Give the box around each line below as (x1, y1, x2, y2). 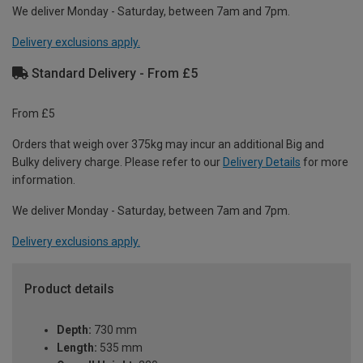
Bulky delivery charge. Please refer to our (12, 156, 223, 169)
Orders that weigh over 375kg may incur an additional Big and (12, 138, 324, 152)
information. (12, 173, 75, 187)
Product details (24, 281, 114, 297)
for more (301, 156, 348, 169)
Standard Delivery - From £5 (28, 65, 198, 81)
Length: (57, 341, 97, 355)
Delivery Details (223, 156, 301, 169)
